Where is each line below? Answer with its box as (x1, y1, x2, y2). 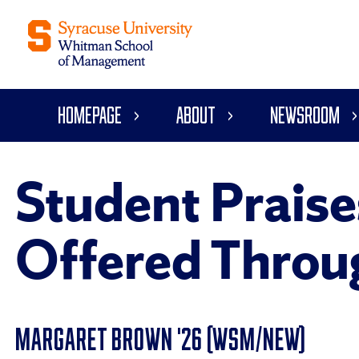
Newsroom (270, 103, 340, 127)
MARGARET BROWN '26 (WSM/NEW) (14, 322, 306, 354)
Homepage (58, 103, 122, 127)
